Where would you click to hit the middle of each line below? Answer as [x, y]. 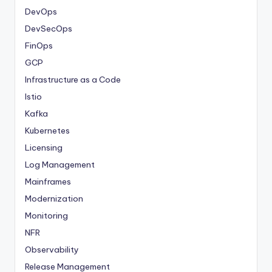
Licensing [44, 147]
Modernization [54, 198]
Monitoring [46, 215]
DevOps [41, 11]
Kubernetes [47, 130]
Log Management [60, 164]
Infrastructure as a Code [73, 79]
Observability [52, 249]
